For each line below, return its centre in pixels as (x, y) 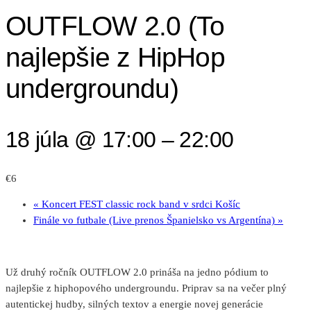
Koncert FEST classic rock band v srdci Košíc (140, 204)
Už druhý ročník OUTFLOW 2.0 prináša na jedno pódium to (137, 272)
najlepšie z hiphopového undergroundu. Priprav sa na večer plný (146, 288)
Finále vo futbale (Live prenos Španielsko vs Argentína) (155, 220)
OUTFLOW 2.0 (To (115, 26)
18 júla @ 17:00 (81, 139)
